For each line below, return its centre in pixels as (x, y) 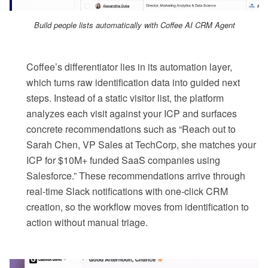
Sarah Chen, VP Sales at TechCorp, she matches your (141, 145)
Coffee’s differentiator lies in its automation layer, (129, 67)
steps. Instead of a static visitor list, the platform (125, 98)
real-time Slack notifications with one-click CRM (127, 191)
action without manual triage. (87, 223)
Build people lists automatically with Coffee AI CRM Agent (134, 25)
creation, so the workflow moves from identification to (138, 207)
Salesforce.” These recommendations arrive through (136, 176)
